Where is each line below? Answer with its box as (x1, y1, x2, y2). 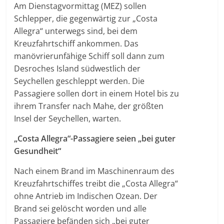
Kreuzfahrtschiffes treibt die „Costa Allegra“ (14, 178, 178, 189)
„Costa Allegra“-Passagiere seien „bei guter (14, 133, 176, 144)
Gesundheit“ (14, 145, 61, 156)
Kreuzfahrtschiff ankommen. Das (14, 38, 139, 49)
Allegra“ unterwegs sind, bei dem (14, 25, 138, 36)
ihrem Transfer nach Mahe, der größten (14, 100, 164, 111)
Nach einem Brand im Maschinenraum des (14, 165, 175, 176)
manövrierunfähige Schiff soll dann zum (14, 50, 165, 61)
